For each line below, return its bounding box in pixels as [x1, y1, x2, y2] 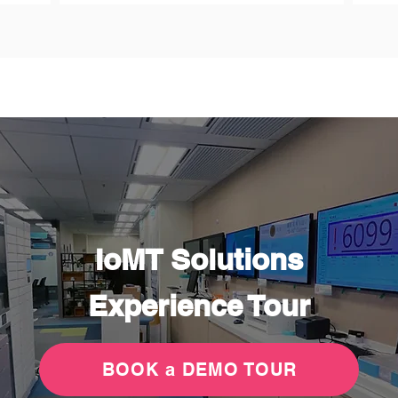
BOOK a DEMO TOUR [101, 359, 297, 380]
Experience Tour [88, 288, 310, 323]
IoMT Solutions [95, 242, 303, 277]
